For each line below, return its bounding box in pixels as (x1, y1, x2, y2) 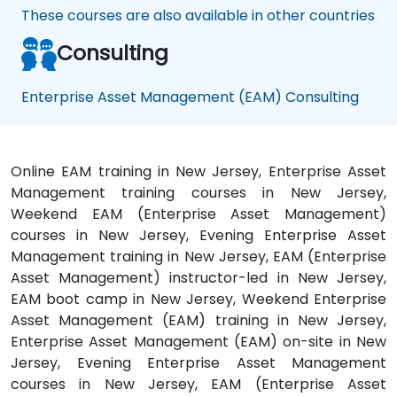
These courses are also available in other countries (21, 5, 375, 27)
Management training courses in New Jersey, (11, 183, 386, 204)
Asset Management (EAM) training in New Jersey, (11, 310, 386, 331)
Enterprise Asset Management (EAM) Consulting (21, 87, 359, 108)
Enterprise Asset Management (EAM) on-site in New (11, 331, 386, 353)
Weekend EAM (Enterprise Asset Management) (11, 204, 386, 225)
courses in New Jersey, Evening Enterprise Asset (11, 225, 386, 246)
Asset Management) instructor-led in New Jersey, (11, 268, 386, 289)
